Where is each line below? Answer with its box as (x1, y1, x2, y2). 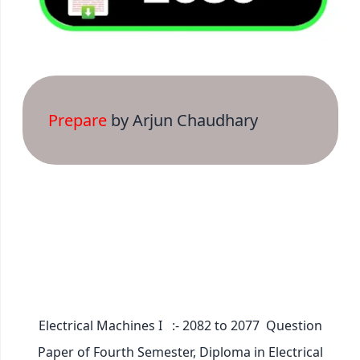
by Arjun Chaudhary (107, 108, 258, 131)
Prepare (48, 108, 107, 131)
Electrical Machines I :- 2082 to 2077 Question (39, 316, 322, 334)
